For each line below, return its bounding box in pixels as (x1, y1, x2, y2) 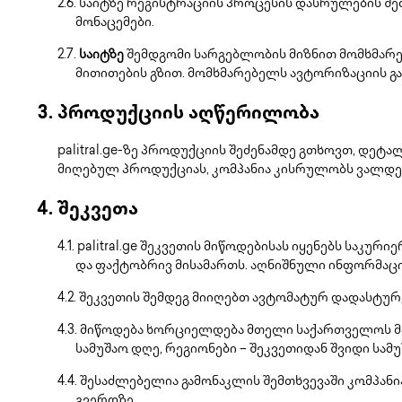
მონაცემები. (75, 16, 154, 30)
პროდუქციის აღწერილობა (57, 105, 319, 124)
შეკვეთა (57, 201, 138, 220)
